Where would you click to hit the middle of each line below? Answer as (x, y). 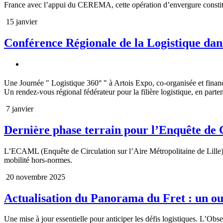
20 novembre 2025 (35, 177)
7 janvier (19, 109)
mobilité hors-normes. (38, 160)
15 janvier (21, 22)
